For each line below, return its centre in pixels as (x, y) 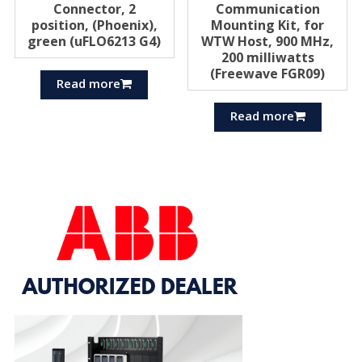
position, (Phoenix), (94, 25)
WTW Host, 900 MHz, (268, 41)
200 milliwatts (267, 57)
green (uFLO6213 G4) (95, 41)
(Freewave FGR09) (268, 73)
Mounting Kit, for (268, 25)
